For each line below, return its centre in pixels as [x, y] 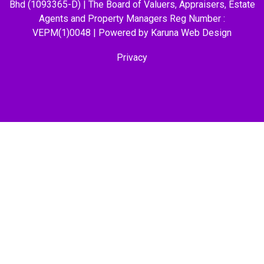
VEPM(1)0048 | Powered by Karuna [107, 33]
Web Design [206, 33]
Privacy [132, 58]
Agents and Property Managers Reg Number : [132, 19]
